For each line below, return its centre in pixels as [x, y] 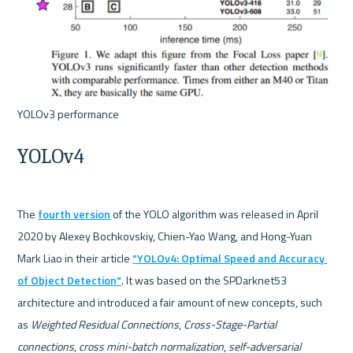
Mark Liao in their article [75, 258]
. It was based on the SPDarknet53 [204, 281]
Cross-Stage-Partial [230, 325]
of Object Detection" [70, 281]
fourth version [74, 214]
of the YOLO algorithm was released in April [215, 214]
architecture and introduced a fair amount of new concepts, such [170, 303]
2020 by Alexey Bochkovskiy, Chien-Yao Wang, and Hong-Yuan [165, 236]
